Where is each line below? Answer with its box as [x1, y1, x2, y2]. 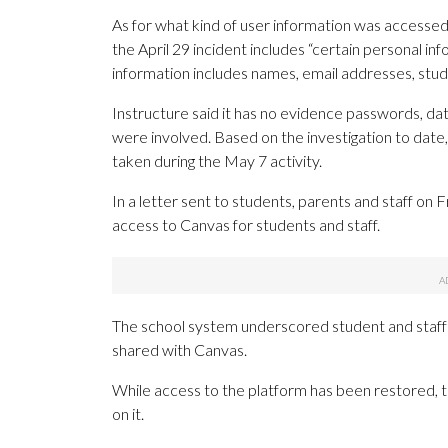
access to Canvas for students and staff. [112, 215, 380, 235]
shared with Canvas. [112, 340, 247, 360]
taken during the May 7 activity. [112, 151, 322, 171]
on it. [112, 404, 144, 424]
